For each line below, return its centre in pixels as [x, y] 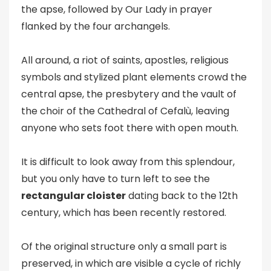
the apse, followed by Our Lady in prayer [117, 9]
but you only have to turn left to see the [116, 179]
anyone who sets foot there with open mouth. [130, 128]
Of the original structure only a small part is [124, 247]
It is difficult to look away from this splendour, [128, 162]
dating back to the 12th [182, 196]
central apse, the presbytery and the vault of [129, 94]
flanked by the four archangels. [96, 26]
